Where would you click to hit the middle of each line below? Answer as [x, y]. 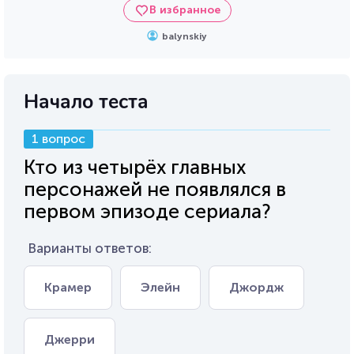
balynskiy [185, 36]
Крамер [68, 287]
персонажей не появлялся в [155, 189]
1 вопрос [58, 139]
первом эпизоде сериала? [147, 211]
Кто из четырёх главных [135, 167]
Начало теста [86, 102]
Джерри [70, 339]
